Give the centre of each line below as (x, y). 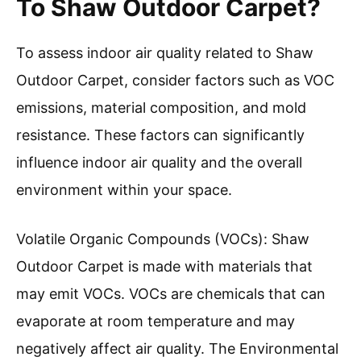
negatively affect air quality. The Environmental (177, 349)
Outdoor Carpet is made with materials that (164, 267)
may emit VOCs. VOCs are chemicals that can (171, 294)
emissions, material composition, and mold (161, 108)
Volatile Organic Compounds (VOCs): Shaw (163, 239)
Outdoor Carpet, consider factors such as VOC (175, 81)
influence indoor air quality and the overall (159, 163)
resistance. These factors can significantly (160, 135)
